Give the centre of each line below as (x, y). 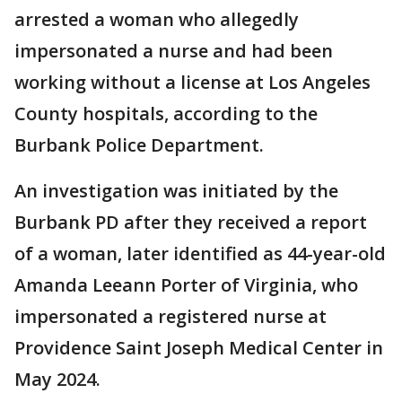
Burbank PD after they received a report (191, 222)
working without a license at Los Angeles (192, 82)
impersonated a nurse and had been (174, 51)
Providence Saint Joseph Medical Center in (199, 348)
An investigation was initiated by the (176, 191)
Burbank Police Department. (141, 145)
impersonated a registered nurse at (170, 316)
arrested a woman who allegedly (157, 19)
